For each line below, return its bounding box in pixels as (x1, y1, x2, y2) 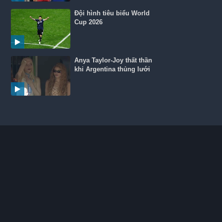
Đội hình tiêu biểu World (74, 9, 150, 17)
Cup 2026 (74, 18, 103, 26)
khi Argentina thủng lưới (74, 65, 151, 73)
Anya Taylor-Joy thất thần (74, 56, 153, 64)
